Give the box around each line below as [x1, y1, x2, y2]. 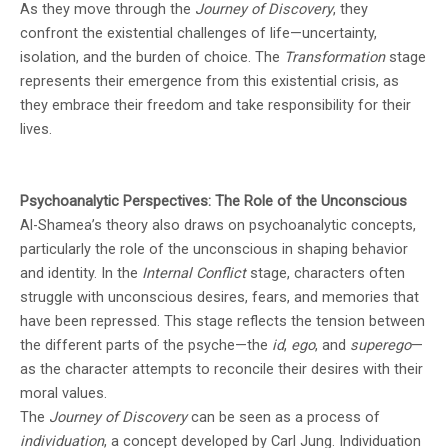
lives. [20, 120, 52, 139]
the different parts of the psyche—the [20, 336, 272, 355]
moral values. [20, 384, 107, 403]
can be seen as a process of [187, 408, 380, 427]
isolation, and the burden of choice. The [20, 48, 284, 67]
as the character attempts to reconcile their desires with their [20, 360, 423, 379]
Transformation [284, 48, 385, 67]
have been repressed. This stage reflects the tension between [20, 312, 425, 331]
